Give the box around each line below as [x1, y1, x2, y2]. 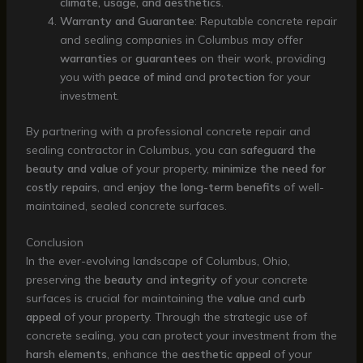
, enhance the [106, 346, 181, 361]
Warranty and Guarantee [59, 13, 194, 28]
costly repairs [25, 179, 97, 194]
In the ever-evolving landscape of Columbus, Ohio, [25, 253, 290, 268]
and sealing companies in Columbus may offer [59, 32, 303, 47]
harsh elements [25, 346, 107, 361]
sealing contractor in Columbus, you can [25, 142, 241, 157]
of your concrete [216, 271, 308, 287]
